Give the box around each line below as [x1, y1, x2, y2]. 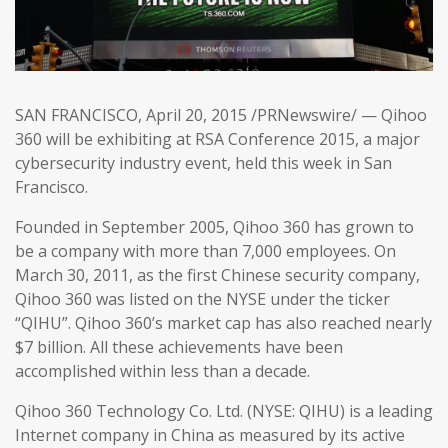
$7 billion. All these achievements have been [15, 336, 343, 359]
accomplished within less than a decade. [15, 360, 310, 383]
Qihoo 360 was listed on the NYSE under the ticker [15, 288, 390, 311]
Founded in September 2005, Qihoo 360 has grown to [15, 216, 414, 239]
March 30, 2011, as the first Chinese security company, [15, 264, 420, 287]
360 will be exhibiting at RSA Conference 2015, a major [15, 128, 420, 151]
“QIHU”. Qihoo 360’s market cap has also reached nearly [15, 312, 432, 335]
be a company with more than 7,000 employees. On [15, 240, 396, 263]
